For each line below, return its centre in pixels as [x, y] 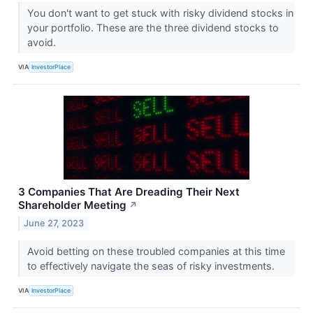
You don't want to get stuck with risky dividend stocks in [160, 13]
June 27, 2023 [54, 223]
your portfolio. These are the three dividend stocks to [153, 27]
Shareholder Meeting [72, 205]
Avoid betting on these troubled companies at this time [156, 251]
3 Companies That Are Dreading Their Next [129, 191]
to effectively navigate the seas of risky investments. [152, 265]
